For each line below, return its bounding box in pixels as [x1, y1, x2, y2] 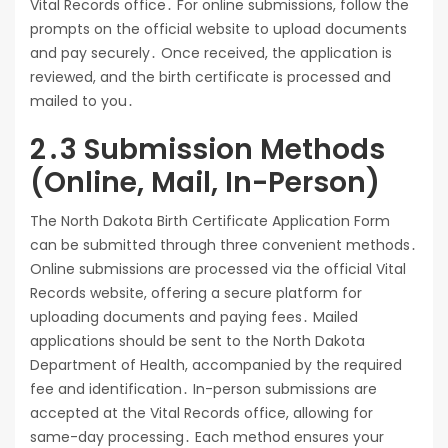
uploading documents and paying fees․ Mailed [30, 306, 358, 327]
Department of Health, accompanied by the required [30, 354, 402, 375]
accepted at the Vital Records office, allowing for [30, 402, 373, 423]
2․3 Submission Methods [30, 129, 385, 169]
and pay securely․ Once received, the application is [30, 42, 392, 63]
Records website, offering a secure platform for [30, 282, 362, 303]
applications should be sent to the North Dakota [30, 330, 365, 351]
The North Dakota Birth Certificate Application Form [30, 210, 390, 231]
